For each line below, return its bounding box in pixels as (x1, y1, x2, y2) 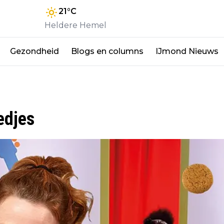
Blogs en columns (71, 46, 143, 56)
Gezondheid (10, 46, 59, 56)
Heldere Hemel (44, 20, 106, 30)
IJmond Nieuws (155, 46, 218, 56)
